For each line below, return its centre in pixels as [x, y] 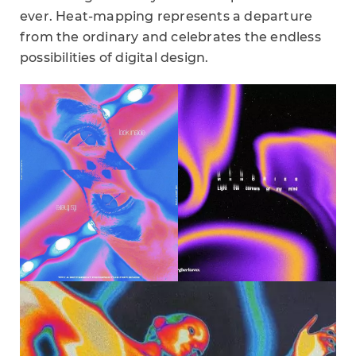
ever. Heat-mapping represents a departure [166, 16]
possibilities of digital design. [114, 57]
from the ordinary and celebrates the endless [170, 37]
